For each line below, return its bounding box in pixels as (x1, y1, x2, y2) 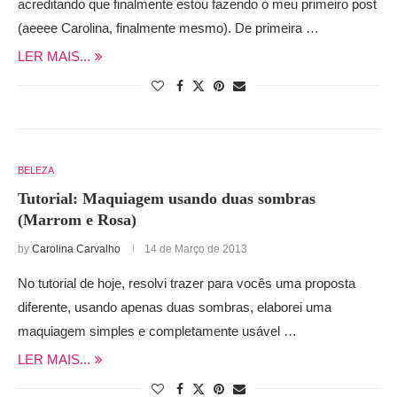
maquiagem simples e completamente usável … (18, 323, 297, 339)
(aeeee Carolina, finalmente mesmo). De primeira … (18, 19, 319, 35)
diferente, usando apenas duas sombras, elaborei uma (18, 299, 331, 315)
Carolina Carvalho (32, 242, 121, 255)
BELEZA (18, 164, 54, 175)
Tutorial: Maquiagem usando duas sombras (18, 189, 315, 207)
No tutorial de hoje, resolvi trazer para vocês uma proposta (18, 275, 355, 291)
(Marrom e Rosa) (18, 210, 136, 229)
